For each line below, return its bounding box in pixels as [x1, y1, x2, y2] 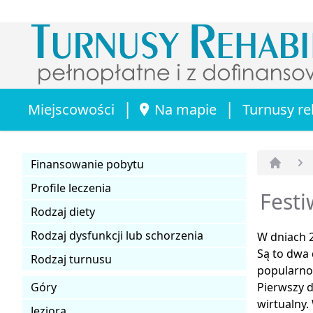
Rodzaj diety [31, 203, 95, 219]
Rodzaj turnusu [31, 251, 112, 267]
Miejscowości [28, 99, 115, 119]
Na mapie [154, 99, 217, 119]
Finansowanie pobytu [31, 156, 144, 172]
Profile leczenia [31, 180, 111, 196]
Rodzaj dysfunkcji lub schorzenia [31, 227, 203, 243]
